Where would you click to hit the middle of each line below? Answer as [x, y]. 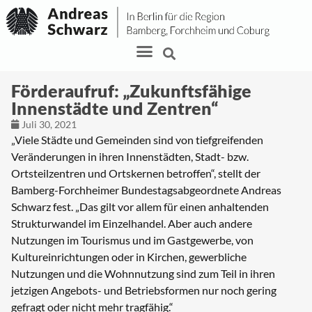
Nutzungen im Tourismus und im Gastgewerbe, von [132, 240]
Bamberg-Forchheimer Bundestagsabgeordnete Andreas [146, 190]
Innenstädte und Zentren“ [115, 108]
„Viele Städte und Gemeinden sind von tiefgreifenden [137, 140]
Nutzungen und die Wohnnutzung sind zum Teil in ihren [143, 274]
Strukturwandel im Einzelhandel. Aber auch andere [132, 224]
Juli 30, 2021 [49, 125]
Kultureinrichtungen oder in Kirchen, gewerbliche [129, 257]
